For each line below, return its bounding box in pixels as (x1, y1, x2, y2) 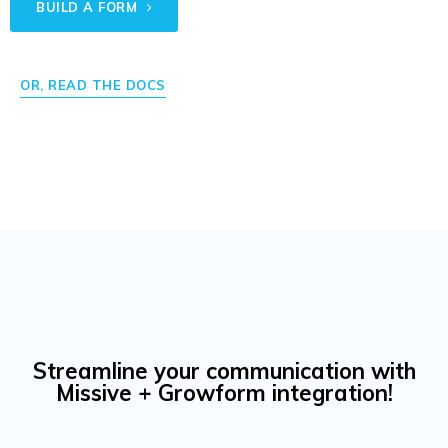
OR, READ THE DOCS (20, 77, 166, 93)
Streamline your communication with (32, 357, 416, 385)
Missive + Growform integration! (55, 379, 393, 407)
